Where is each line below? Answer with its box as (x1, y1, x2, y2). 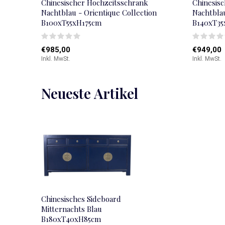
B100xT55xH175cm (41, 17, 101, 28)
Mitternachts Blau (41, 203, 102, 214)
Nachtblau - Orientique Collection (41, 7, 157, 18)
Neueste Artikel (41, 83, 138, 102)
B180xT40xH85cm (41, 213, 101, 224)
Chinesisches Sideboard (41, 193, 121, 204)
